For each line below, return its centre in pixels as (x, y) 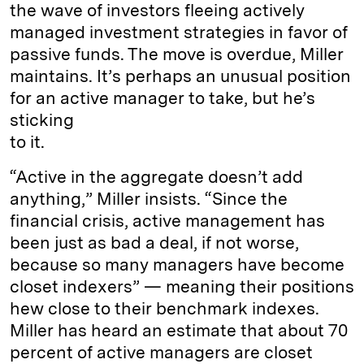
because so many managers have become (177, 265)
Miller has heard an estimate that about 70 (179, 331)
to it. (27, 142)
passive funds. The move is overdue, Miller (177, 54)
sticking (42, 120)
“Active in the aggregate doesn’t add (156, 177)
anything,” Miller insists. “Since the (149, 199)
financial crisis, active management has (167, 221)
